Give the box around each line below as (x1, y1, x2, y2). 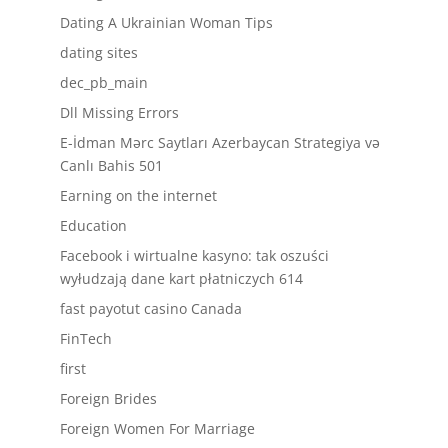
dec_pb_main (59, 73, 148, 92)
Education (59, 216, 127, 235)
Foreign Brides (59, 389, 157, 408)
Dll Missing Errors (59, 103, 179, 122)
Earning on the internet (59, 186, 217, 205)
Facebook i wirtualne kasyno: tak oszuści (59, 246, 329, 265)
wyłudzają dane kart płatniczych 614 (59, 269, 303, 288)
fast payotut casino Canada (59, 299, 242, 318)
